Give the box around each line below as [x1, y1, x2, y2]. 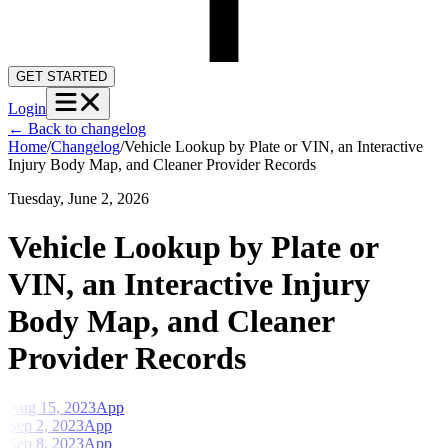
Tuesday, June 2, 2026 [8, 189, 149, 207]
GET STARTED [16, 68, 107, 84]
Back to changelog [24, 119, 146, 137]
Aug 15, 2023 [8, 398, 96, 416]
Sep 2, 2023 [8, 416, 84, 434]
